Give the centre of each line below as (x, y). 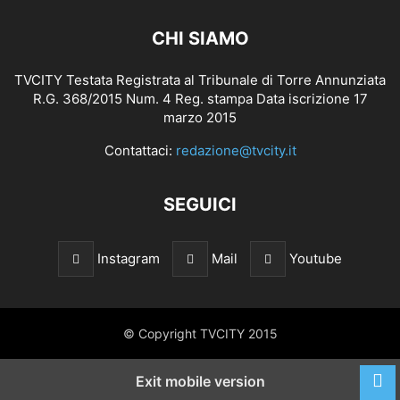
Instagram (129, 259)
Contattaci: (140, 151)
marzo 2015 (200, 118)
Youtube (316, 259)
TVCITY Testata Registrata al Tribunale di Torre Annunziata (200, 80)
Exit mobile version (200, 382)
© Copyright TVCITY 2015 (200, 334)
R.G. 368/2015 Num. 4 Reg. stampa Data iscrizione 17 (200, 99)
